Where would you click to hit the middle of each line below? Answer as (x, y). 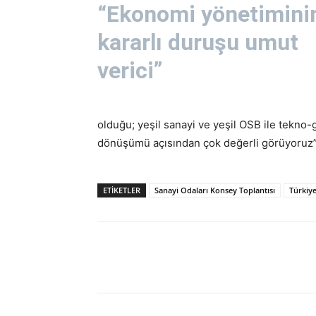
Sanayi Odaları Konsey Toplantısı (215, 190)
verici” (130, 71)
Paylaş (143, 258)
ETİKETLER (122, 190)
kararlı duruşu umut (198, 43)
